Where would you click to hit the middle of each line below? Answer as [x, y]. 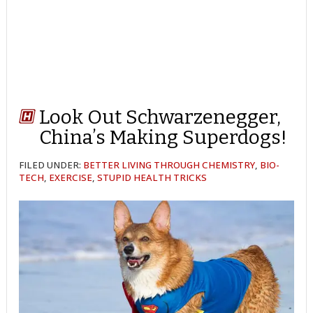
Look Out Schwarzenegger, [160, 117]
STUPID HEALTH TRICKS [152, 177]
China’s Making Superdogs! [163, 137]
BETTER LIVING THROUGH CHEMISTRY [169, 165]
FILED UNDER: [51, 165]
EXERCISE [71, 177]
